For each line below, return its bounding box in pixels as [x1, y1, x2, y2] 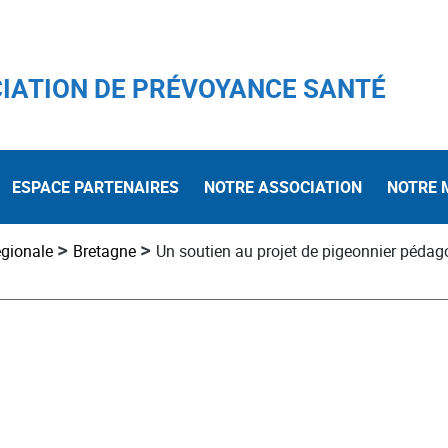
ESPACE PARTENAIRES [12, 176, 179, 199]
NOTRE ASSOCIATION [204, 176, 362, 199]
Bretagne [73, 240, 136, 263]
